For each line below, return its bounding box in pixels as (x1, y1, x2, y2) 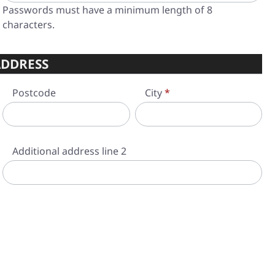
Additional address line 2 (12, 144, 126, 158)
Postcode (12, 86, 56, 99)
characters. (2, 18, 55, 31)
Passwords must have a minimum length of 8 (2, 3, 212, 17)
